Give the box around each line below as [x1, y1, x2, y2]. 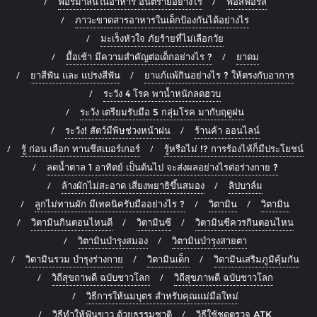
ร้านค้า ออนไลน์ [194, 125, 260, 137]
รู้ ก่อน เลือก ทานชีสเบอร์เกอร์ [21, 143, 140, 155]
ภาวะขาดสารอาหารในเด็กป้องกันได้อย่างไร [75, 14, 249, 26]
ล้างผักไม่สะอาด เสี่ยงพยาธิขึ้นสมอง [62, 180, 204, 192]
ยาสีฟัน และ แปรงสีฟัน [30, 69, 120, 81]
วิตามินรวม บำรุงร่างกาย [25, 253, 123, 265]
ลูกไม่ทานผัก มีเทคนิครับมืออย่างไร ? [35, 198, 185, 210]
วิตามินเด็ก [146, 253, 190, 265]
